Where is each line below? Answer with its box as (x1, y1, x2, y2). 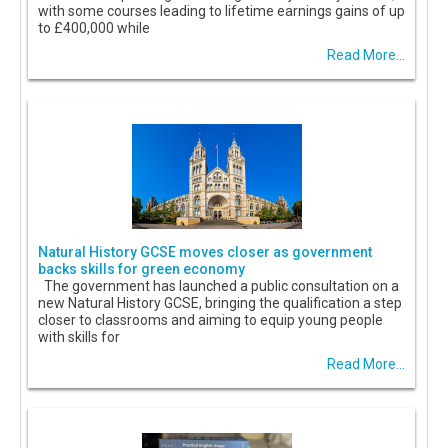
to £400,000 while (38, 20, 150, 37)
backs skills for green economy (38, 261, 245, 278)
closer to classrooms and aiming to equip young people (38, 312, 383, 329)
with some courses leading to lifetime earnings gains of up (38, 3, 405, 20)
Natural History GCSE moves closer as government (38, 244, 372, 261)
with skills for (38, 329, 120, 346)
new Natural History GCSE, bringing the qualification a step (38, 295, 402, 312)
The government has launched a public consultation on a (38, 278, 399, 295)
